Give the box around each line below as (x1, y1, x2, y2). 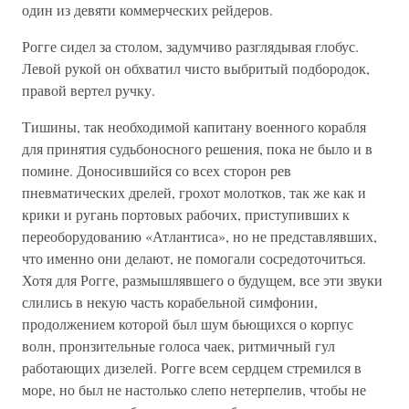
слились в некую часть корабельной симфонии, (22, 292, 318, 311)
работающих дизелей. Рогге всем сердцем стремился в (22, 358, 362, 377)
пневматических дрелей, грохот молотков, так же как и (22, 183, 366, 202)
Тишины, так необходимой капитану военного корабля (22, 117, 366, 136)
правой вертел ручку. (22, 80, 155, 100)
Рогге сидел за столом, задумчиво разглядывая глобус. (22, 37, 359, 56)
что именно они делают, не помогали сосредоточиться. (22, 248, 366, 267)
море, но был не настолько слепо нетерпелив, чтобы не (22, 380, 366, 399)
